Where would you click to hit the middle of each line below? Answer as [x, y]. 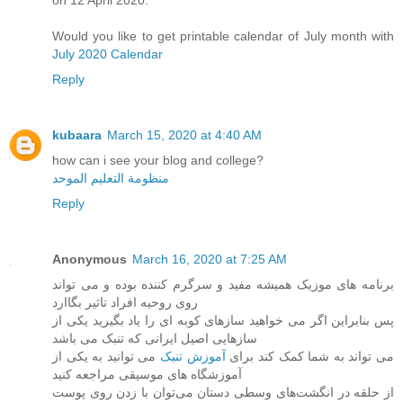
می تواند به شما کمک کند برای [310, 357]
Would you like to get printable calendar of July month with [223, 36]
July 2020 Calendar [107, 54]
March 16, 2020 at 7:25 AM [210, 260]
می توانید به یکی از [107, 357]
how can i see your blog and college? [158, 161]
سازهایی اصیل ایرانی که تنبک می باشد [155, 339]
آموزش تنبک [193, 357]
